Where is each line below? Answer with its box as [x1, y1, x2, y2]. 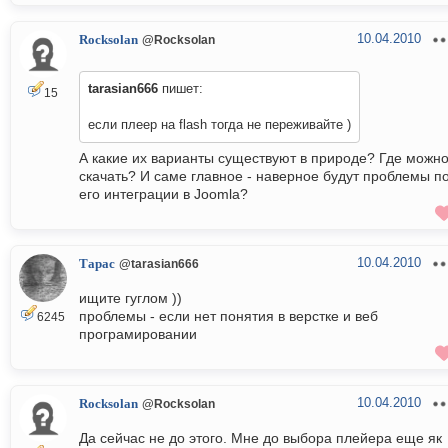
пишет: [158, 81, 203, 97]
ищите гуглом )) [79, 290, 182, 307]
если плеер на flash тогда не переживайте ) [88, 117, 351, 133]
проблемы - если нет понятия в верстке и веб [79, 308, 378, 325]
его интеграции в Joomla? [79, 186, 248, 203]
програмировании [79, 326, 197, 343]
